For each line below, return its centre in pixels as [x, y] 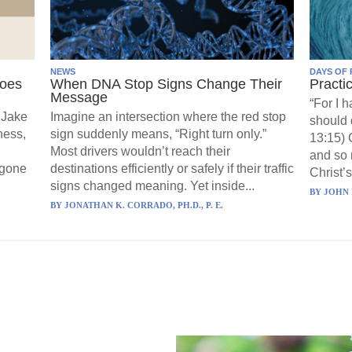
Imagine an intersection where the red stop [168, 116]
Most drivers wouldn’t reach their [140, 151]
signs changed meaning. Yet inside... [152, 185]
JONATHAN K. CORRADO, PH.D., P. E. [144, 205]
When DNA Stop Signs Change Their [166, 84]
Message [79, 97]
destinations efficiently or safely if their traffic [172, 168]
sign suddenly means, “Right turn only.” [158, 134]
